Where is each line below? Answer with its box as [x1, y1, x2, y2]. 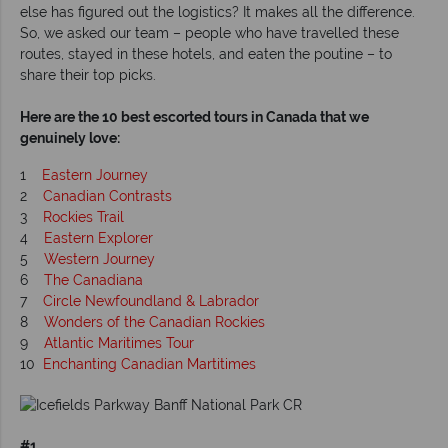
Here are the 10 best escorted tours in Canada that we [20, 108, 369, 125]
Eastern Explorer [44, 229, 153, 246]
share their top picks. [20, 66, 156, 83]
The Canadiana [44, 271, 143, 288]
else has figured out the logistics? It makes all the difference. [20, 3, 415, 20]
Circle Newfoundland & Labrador [43, 292, 259, 309]
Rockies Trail [43, 208, 124, 225]
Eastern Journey [42, 166, 148, 183]
